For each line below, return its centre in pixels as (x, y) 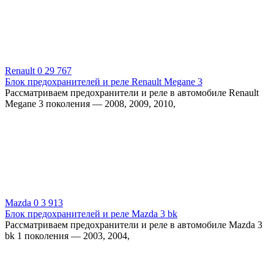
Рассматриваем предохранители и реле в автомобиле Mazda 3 (134, 224)
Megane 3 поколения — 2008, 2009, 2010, (90, 103)
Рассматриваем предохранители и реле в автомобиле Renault (132, 92)
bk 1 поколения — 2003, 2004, (67, 235)
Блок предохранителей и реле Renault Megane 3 (104, 81)
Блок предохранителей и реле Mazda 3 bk (91, 213)
